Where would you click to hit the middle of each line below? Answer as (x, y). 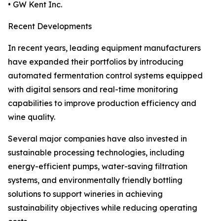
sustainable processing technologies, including (96, 153)
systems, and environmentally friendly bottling (95, 180)
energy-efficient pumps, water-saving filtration (98, 166)
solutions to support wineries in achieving (85, 194)
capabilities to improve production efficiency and (102, 103)
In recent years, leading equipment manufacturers (104, 48)
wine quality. (32, 117)
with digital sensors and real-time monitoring (93, 90)
